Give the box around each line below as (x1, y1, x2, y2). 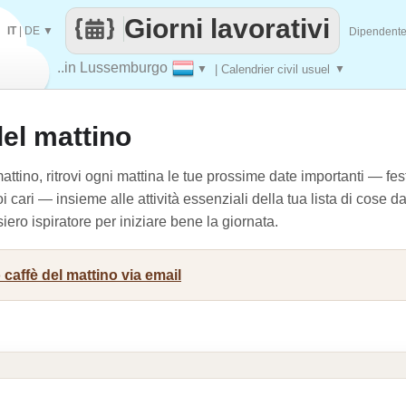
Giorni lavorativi (124, 14, 330, 43)
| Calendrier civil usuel (215, 63, 330, 76)
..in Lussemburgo (57, 60, 168, 75)
